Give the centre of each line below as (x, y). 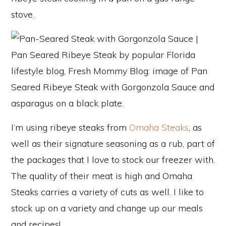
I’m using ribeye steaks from (70, 128)
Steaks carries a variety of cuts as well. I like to (107, 192)
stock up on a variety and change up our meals (107, 208)
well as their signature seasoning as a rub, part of (113, 144)
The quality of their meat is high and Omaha (102, 176)
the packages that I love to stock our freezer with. (113, 160)
